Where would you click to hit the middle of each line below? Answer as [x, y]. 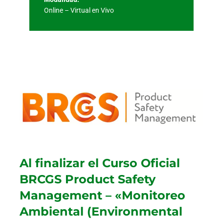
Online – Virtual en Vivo [79, 10]
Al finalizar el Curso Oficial [100, 163]
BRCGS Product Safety [88, 179]
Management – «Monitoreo [102, 196]
